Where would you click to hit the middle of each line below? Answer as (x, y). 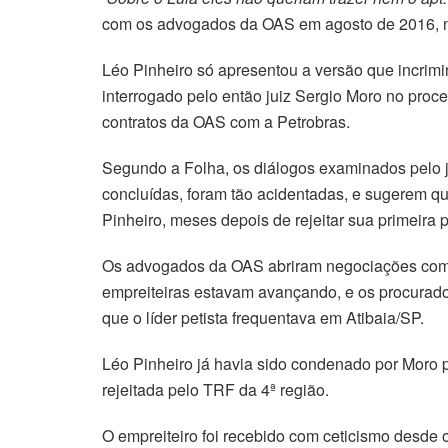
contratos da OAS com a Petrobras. (226, 122)
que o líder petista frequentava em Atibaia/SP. (263, 318)
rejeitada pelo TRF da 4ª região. (215, 390)
